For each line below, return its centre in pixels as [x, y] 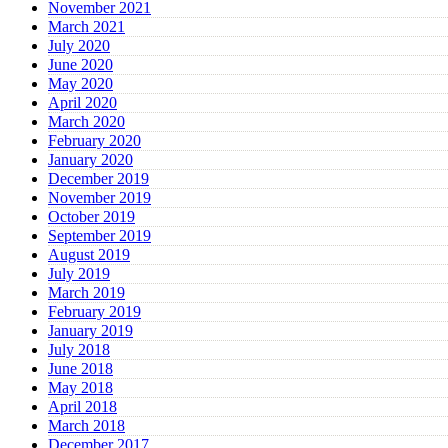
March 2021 [86, 27]
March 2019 [86, 293]
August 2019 [89, 255]
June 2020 [80, 65]
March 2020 [86, 122]
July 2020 [79, 46]
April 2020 [82, 103]
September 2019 [99, 236]
